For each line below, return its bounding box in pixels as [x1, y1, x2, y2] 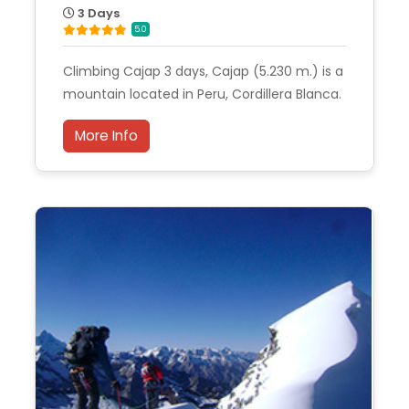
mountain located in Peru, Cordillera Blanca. [63, 84, 341, 103]
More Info [75, 125, 138, 145]
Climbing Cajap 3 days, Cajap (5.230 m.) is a [63, 61, 343, 80]
